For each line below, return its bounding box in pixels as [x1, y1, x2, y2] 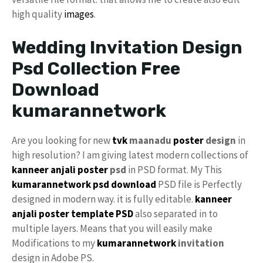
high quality [12, 8, 64, 21]
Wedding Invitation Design [12, 36, 242, 58]
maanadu [127, 133, 173, 147]
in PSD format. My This [128, 163, 222, 176]
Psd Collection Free [12, 58, 180, 79]
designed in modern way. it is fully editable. [12, 192, 195, 205]
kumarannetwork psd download [12, 177, 156, 191]
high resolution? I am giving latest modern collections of [12, 148, 248, 161]
